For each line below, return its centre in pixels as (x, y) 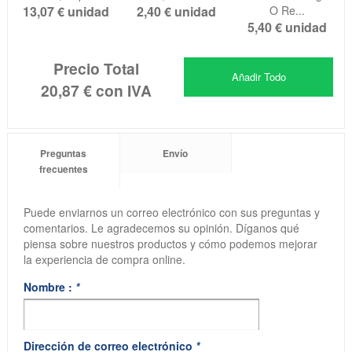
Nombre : (49, 286)
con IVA (121, 91)
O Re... (287, 11)
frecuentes (63, 169)
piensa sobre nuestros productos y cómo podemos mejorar (170, 243)
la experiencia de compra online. (104, 259)
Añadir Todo (258, 77)
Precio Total (96, 69)
